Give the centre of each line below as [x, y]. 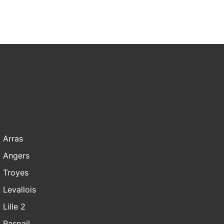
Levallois [19, 190]
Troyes [16, 173]
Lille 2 [14, 207]
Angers [16, 156]
